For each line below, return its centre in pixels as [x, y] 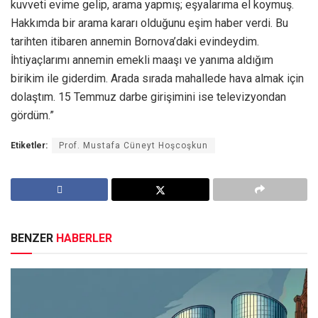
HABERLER [84, 238]
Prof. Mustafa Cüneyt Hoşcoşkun [133, 146]
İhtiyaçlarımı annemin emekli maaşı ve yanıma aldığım [142, 60]
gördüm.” [32, 116]
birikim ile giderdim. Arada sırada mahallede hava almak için [157, 79]
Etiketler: [29, 146]
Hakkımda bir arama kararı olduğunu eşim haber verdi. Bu [149, 23]
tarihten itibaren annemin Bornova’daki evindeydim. [135, 42]
